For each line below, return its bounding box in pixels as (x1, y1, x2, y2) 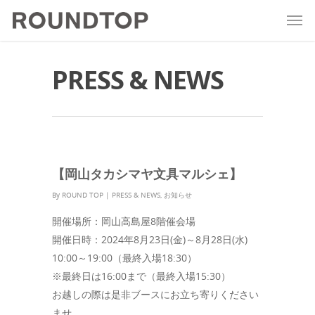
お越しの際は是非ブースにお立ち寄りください (52, 288, 259, 301)
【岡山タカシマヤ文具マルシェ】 (52, 165, 242, 182)
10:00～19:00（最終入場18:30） (52, 251, 197, 264)
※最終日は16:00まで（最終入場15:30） (52, 269, 231, 283)
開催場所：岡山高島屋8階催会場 (52, 214, 195, 228)
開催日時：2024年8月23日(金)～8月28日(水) (52, 233, 247, 246)
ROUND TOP (62, 190, 103, 200)
